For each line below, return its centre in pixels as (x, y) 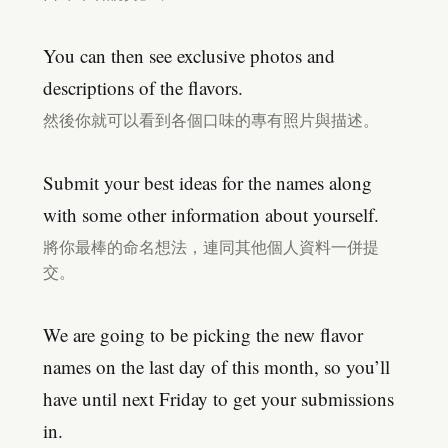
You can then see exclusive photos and (189, 55)
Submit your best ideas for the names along (207, 182)
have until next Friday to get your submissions (218, 398)
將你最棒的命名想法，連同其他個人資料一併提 (211, 247)
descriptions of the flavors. (143, 87)
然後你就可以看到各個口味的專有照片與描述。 (211, 120)
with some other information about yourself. (211, 214)
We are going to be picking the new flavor (203, 334)
